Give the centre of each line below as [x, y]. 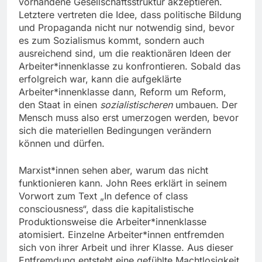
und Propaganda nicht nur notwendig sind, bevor [127, 28]
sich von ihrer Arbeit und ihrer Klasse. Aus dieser [126, 248]
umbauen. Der [205, 105]
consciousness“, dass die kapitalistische [106, 209]
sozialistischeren [136, 105]
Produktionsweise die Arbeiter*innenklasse [113, 222]
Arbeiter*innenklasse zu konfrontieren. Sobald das [130, 66]
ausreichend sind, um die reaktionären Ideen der [125, 54]
